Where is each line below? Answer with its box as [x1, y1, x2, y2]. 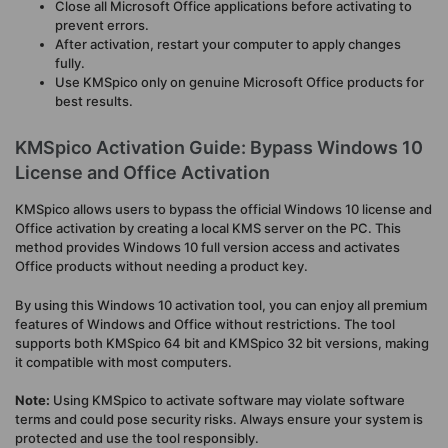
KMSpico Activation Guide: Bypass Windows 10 [15, 137, 423, 159]
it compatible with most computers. [15, 353, 232, 370]
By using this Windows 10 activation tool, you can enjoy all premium [15, 296, 427, 313]
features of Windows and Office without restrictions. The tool [15, 315, 395, 332]
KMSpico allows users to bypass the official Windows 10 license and [15, 201, 432, 218]
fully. [55, 55, 85, 72]
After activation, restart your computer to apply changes [55, 36, 401, 53]
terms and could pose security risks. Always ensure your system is [15, 411, 423, 428]
